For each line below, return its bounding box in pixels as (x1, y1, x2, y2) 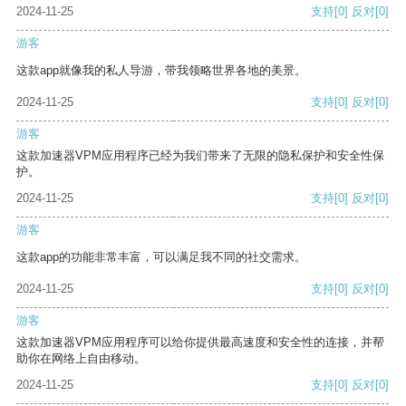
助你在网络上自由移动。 (16, 352, 146, 366)
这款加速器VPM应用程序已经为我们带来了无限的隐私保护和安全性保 (16, 149, 384, 163)
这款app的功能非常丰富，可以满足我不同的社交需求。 (16, 250, 306, 265)
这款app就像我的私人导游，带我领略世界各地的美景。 (16, 63, 306, 78)
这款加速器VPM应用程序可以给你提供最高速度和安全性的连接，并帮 (16, 335, 384, 350)
